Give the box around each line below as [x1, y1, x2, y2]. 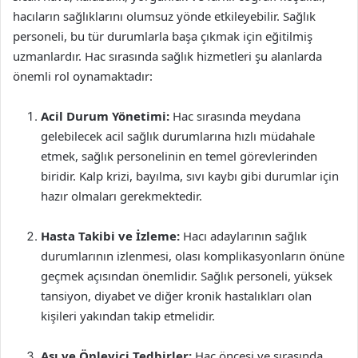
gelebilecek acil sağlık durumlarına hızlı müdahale [41, 128, 315, 144]
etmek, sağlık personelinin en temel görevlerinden [41, 148, 317, 164]
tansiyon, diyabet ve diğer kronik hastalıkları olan [41, 288, 312, 304]
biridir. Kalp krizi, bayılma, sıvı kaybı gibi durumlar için [41, 168, 339, 184]
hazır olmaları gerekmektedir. [41, 188, 202, 204]
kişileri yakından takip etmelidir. [41, 308, 215, 324]
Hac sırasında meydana [169, 108, 300, 124]
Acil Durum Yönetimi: [41, 108, 169, 124]
